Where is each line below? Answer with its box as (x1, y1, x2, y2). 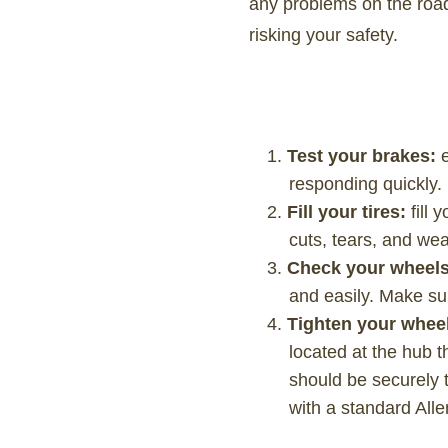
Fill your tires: (286, 202, 411, 222)
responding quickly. (288, 174, 442, 194)
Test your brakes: (286, 146, 441, 166)
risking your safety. (248, 25, 398, 45)
